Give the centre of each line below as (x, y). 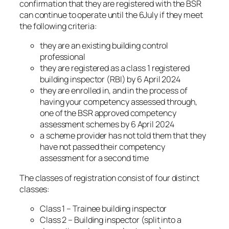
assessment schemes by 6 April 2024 (107, 124)
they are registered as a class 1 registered (115, 68)
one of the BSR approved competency (108, 113)
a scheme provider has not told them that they (123, 136)
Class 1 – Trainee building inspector (104, 208)
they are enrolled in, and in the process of (114, 91)
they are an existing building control (104, 46)
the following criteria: (58, 26)
